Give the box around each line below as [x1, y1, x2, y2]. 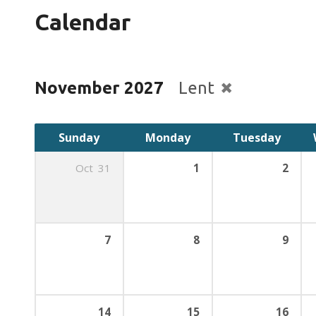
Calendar [35, 9, 130, 35]
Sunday [59, 130, 99, 145]
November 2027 [35, 78, 164, 97]
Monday [145, 130, 190, 145]
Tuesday [233, 130, 281, 145]
